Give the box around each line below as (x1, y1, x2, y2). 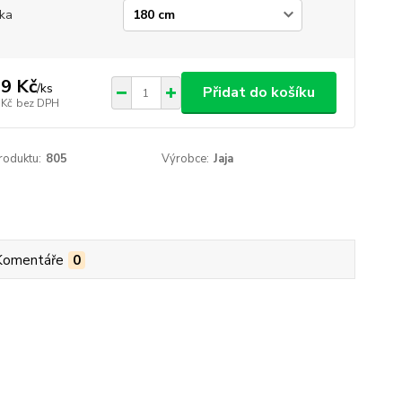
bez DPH (15, 95, 59, 110)
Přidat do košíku (202, 83, 315, 102)
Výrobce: (162, 151, 210, 167)
